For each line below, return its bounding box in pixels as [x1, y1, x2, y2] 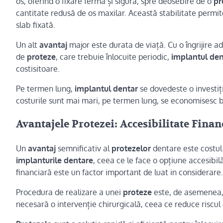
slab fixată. [16, 19, 55, 30]
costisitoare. [16, 63, 60, 74]
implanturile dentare [16, 155, 93, 166]
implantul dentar [75, 83, 138, 94]
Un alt [16, 39, 39, 50]
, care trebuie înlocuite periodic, [56, 51, 171, 62]
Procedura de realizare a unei [16, 187, 123, 198]
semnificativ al [56, 143, 111, 154]
